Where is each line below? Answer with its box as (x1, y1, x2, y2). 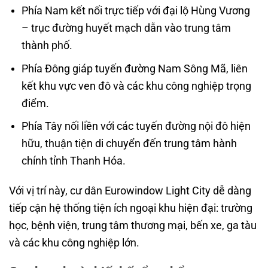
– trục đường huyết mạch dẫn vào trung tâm (21, 22, 231, 35)
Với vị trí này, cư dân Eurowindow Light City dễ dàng (9, 184, 251, 197)
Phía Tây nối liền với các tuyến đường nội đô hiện (21, 120, 251, 133)
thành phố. (21, 39, 72, 52)
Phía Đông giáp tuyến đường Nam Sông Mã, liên (21, 62, 248, 75)
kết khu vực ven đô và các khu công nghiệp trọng (21, 79, 251, 92)
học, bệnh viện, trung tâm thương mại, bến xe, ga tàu (9, 219, 257, 232)
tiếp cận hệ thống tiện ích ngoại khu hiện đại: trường (9, 202, 252, 215)
